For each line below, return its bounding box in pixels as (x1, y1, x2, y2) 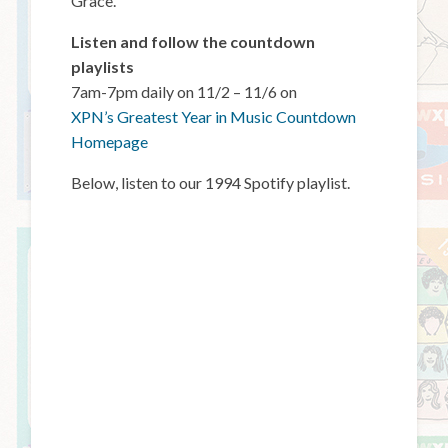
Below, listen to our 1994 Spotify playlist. (71, 172, 351, 192)
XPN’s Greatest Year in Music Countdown (71, 106, 357, 126)
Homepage (71, 131, 149, 151)
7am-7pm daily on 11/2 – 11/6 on (71, 81, 298, 101)
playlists (71, 56, 135, 76)
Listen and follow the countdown (71, 31, 316, 51)
